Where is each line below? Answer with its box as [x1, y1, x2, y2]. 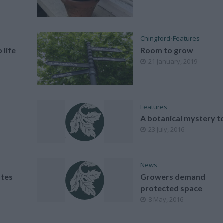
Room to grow [140, 45, 194, 55]
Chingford [140, 33, 171, 43]
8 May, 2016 [148, 195, 184, 204]
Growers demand [140, 172, 206, 182]
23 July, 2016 [148, 125, 185, 134]
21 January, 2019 [148, 56, 198, 66]
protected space [140, 183, 203, 193]
